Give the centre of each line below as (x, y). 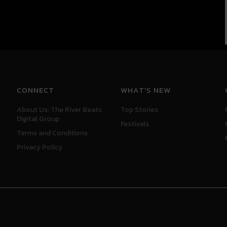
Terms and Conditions (52, 133)
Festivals (135, 124)
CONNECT (36, 90)
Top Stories (140, 109)
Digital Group (38, 119)
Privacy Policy (40, 147)
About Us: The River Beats (60, 109)
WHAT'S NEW (146, 90)
